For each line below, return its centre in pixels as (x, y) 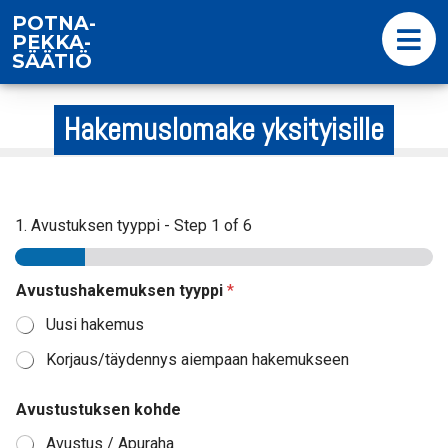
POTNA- (54, 22)
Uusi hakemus (95, 324)
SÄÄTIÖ (52, 60)
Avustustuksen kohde (98, 409)
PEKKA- (51, 41)
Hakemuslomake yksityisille (224, 129)
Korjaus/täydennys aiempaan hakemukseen (197, 359)
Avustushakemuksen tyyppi (121, 290)
